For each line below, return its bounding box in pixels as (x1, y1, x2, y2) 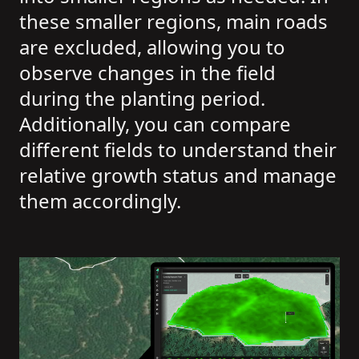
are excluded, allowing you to (19, 34, 285, 61)
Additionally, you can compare (19, 111, 291, 138)
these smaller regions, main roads (19, 8, 328, 35)
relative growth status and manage (19, 162, 337, 189)
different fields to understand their (19, 136, 337, 163)
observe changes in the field (19, 59, 276, 87)
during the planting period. (19, 85, 265, 112)
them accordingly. (19, 188, 181, 215)
